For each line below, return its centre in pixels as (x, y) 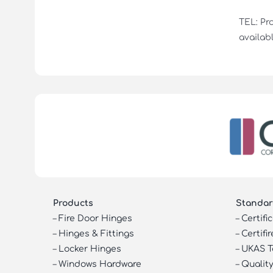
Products (73, 203)
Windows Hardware (100, 264)
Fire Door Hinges (95, 218)
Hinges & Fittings (96, 233)
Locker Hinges (90, 249)
